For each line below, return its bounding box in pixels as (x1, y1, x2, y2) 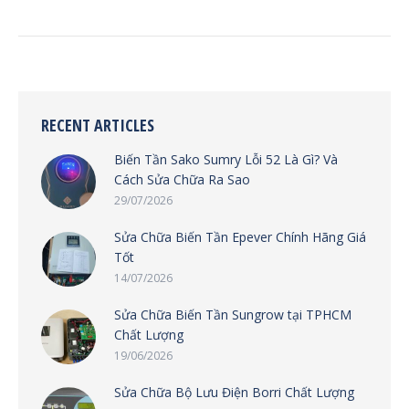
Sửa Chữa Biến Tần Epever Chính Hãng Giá (114, 227, 366, 246)
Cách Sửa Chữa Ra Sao (114, 170, 250, 188)
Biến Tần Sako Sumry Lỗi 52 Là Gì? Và (114, 150, 338, 168)
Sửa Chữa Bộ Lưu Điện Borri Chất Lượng (114, 383, 354, 401)
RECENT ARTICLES (41, 113, 154, 136)
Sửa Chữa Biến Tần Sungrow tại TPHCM (114, 305, 351, 323)
